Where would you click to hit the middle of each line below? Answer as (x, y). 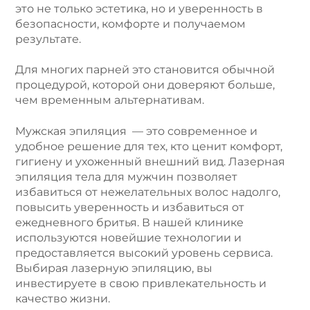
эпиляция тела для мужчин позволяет (126, 176)
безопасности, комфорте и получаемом (130, 24)
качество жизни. (63, 298)
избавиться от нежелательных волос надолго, (148, 192)
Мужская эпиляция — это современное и (136, 131)
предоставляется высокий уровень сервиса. (144, 253)
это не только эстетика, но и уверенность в (139, 8)
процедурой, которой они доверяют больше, (145, 85)
